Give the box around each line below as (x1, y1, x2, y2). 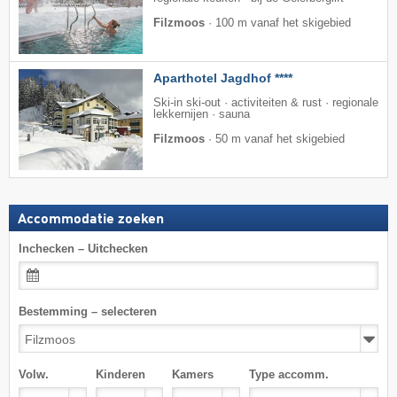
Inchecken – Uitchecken (19, 241, 148, 255)
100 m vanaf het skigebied (215, 16, 351, 29)
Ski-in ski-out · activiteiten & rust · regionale (153, 96, 378, 109)
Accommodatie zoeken (18, 212, 164, 227)
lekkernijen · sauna (153, 107, 250, 121)
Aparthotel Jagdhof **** (153, 70, 292, 85)
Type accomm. (248, 367, 329, 381)
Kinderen (95, 367, 145, 381)
